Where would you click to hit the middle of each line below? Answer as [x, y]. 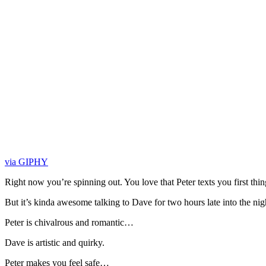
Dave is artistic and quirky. [55, 243]
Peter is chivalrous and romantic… [69, 223]
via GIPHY [26, 162]
